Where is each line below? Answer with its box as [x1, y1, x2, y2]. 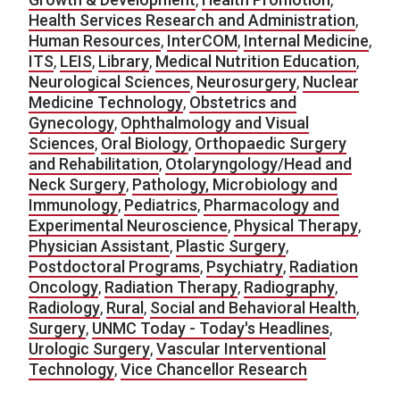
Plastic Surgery [176, 237, 286, 256]
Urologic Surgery [29, 339, 150, 359]
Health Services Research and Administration [29, 11, 355, 30]
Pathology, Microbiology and [132, 175, 337, 195]
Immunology [29, 196, 118, 215]
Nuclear [303, 72, 359, 92]
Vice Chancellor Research [121, 360, 307, 379]
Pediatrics [124, 196, 197, 215]
